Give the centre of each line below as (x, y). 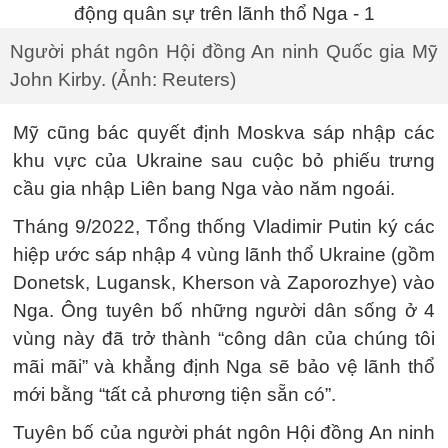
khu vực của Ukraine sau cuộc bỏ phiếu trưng (224, 160)
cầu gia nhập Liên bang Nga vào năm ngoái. (204, 188)
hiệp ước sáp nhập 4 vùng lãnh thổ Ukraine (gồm (224, 254)
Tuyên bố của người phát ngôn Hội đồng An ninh (224, 432)
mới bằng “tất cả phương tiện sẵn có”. (174, 394)
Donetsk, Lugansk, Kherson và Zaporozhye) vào (224, 282)
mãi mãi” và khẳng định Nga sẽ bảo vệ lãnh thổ (224, 366)
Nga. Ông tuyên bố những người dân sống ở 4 (224, 310)
